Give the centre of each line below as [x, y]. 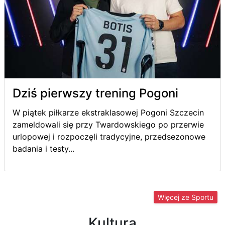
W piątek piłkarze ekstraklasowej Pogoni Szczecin [108, 112]
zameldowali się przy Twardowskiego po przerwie [108, 124]
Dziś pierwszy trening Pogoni [95, 93]
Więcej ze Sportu [186, 197]
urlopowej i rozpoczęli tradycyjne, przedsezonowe [109, 136]
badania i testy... [43, 148]
